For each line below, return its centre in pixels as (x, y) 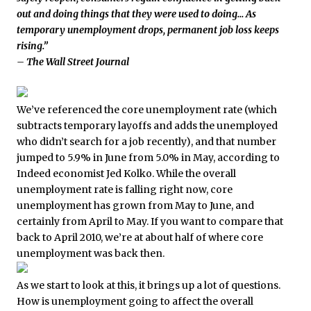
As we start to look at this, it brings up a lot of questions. (149, 286)
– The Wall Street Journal (73, 62)
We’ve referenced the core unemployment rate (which (147, 110)
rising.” (32, 46)
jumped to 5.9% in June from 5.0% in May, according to (148, 158)
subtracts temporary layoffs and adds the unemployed (147, 126)
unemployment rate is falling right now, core (125, 190)
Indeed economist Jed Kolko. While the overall (126, 174)
